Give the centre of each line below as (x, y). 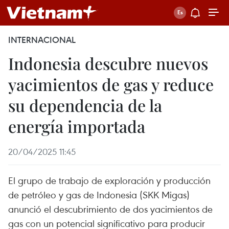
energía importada (77, 126)
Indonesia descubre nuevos (108, 63)
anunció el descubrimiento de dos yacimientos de (110, 209)
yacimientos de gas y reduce (111, 84)
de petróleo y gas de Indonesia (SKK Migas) (99, 194)
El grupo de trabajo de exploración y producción (109, 180)
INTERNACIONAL (42, 40)
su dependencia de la (85, 105)
